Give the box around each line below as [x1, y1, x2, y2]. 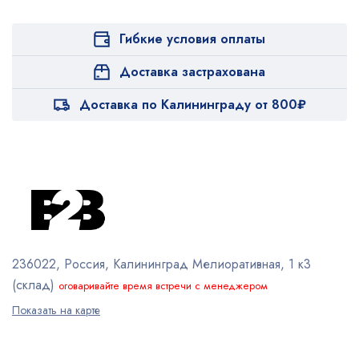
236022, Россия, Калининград [12, 255, 188, 274]
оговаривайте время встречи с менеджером [58, 278, 268, 294]
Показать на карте [12, 302, 100, 319]
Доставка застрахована [119, 63, 265, 82]
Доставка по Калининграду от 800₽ [79, 95, 306, 115]
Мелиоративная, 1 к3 [188, 255, 311, 274]
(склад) [12, 276, 54, 295]
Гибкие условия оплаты [119, 30, 265, 49]
